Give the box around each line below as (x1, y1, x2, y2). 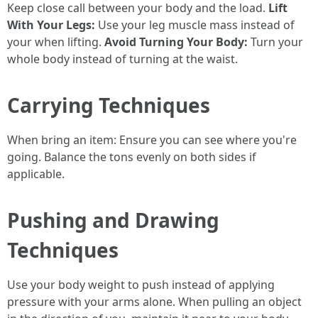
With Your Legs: (7, 16, 95, 33)
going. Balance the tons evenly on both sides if (7, 148, 256, 165)
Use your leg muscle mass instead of (95, 16, 295, 33)
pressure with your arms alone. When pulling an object (7, 293, 302, 309)
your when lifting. (7, 33, 104, 50)
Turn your (248, 33, 303, 50)
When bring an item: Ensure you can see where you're (7, 131, 297, 148)
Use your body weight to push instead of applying (7, 276, 275, 292)
